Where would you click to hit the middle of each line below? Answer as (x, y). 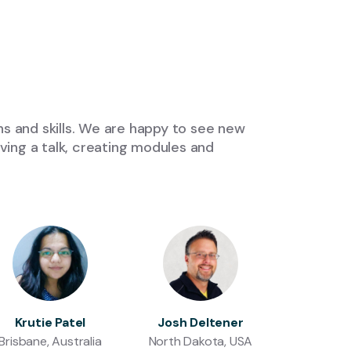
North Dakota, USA (201, 341)
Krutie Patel (50, 322)
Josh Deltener (201, 322)
